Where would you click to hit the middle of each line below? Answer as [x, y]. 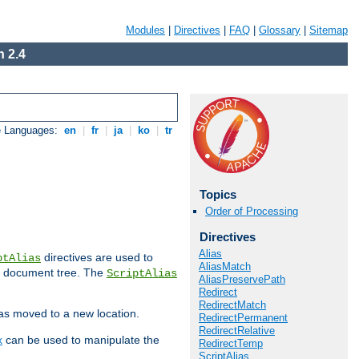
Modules [145, 30]
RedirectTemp [231, 343]
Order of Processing [252, 212]
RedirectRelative [237, 330]
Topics [218, 194]
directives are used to [97, 258]
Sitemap [329, 30]
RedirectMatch [232, 305]
